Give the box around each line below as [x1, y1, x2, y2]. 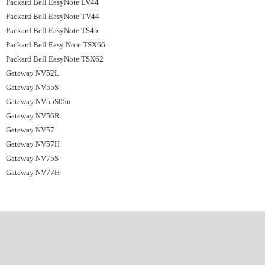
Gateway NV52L [6, 69, 59, 77]
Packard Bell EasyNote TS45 [6, 26, 98, 35]
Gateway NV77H [6, 168, 60, 177]
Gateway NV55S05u [6, 97, 71, 106]
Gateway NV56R [6, 111, 60, 120]
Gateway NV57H [6, 140, 60, 148]
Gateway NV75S [6, 154, 60, 163]
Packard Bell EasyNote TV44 [6, 12, 99, 21]
